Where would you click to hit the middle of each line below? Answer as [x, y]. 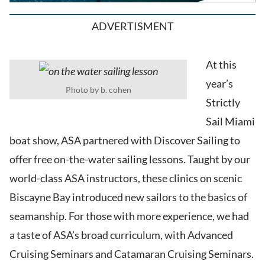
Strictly [223, 103]
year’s [219, 84]
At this [221, 65]
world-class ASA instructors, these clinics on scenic [126, 178]
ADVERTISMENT [132, 26]
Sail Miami [230, 122]
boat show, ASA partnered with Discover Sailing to [125, 140]
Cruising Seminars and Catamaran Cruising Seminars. [132, 254]
